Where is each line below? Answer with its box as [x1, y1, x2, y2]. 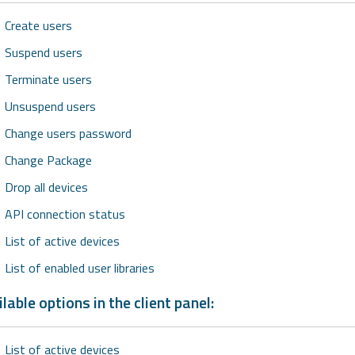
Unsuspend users [4, 97, 96, 116]
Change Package [4, 151, 92, 170]
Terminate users [4, 70, 92, 90]
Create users [4, 16, 72, 36]
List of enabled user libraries [4, 258, 155, 278]
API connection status [4, 204, 125, 224]
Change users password [4, 124, 132, 143]
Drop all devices [4, 177, 88, 197]
